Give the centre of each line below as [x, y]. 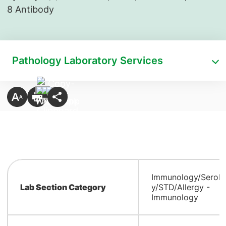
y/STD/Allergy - [180, 187]
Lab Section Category [63, 187]
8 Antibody [30, 9]
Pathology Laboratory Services [88, 61]
